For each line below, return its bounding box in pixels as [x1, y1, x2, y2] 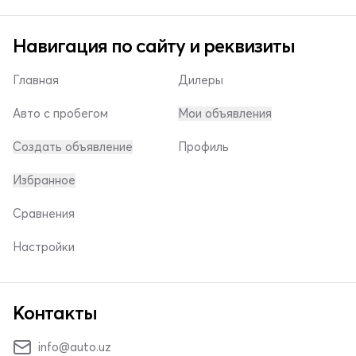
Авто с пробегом [13, 106, 108, 121]
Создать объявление [13, 139, 133, 154]
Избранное [13, 172, 75, 188]
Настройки [13, 239, 75, 254]
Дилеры [178, 72, 223, 87]
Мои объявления [178, 106, 272, 121]
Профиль [178, 139, 229, 154]
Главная [13, 72, 59, 87]
